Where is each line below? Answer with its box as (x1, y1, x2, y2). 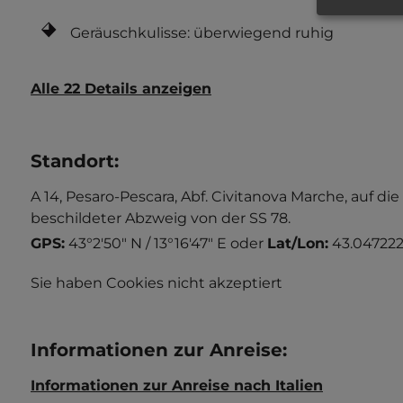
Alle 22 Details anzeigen (31, 80, 211, 97)
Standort (31, 150, 114, 172)
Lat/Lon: (267, 235, 328, 252)
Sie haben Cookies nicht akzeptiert (31, 274, 282, 291)
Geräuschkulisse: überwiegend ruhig (70, 23, 334, 41)
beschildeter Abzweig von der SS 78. (31, 210, 291, 227)
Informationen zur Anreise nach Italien (31, 377, 323, 394)
